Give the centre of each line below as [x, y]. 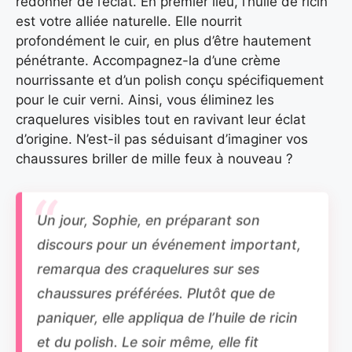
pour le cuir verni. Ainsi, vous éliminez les [145, 100]
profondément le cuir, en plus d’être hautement [163, 41]
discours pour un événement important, [169, 240]
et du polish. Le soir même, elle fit [148, 337]
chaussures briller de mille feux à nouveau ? [154, 159]
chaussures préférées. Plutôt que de [156, 288]
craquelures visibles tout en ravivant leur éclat [161, 120]
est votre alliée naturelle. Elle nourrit [129, 22]
